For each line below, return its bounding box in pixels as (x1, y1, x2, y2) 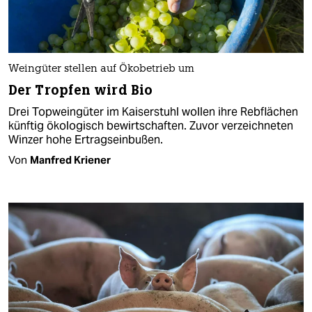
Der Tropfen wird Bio (8, 81, 153, 99)
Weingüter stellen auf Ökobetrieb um (8, 63, 194, 75)
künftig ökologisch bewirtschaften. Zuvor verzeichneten (8, 118, 293, 133)
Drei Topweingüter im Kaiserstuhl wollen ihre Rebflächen (8, 104, 298, 119)
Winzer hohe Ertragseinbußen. (8, 132, 163, 147)
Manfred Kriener (30, 153, 111, 166)
